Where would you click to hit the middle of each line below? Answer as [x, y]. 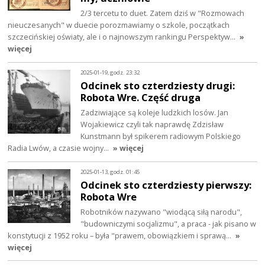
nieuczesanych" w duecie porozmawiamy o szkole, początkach [119, 25]
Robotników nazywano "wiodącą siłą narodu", [161, 211]
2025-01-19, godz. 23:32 [110, 73]
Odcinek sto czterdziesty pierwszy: [166, 185]
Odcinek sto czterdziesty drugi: [158, 85]
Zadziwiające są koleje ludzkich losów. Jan [155, 112]
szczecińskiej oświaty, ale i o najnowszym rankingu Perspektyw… [123, 37]
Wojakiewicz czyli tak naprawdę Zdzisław [152, 124]
